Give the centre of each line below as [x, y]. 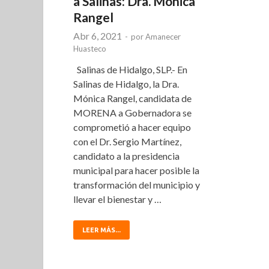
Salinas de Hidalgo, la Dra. [126, 84]
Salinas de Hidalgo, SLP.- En [130, 70]
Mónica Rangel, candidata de [132, 98]
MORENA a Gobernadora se [132, 113]
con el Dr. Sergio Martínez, [127, 142]
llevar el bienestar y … [117, 199]
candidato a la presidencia [126, 156]
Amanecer [163, 37]
